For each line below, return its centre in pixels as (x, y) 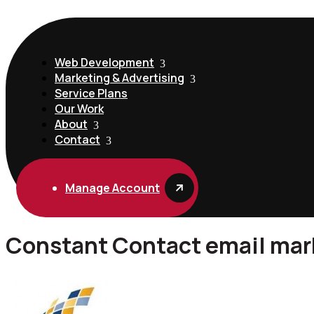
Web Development (104, 62)
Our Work (79, 109)
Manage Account (112, 188)
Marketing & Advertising (120, 78)
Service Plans (91, 93)
